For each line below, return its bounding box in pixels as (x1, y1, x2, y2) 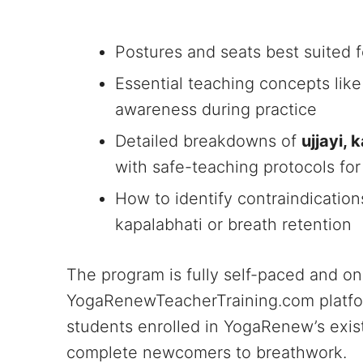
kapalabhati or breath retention (115, 214, 352, 234)
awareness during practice (115, 99, 317, 119)
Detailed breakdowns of (115, 130, 301, 151)
